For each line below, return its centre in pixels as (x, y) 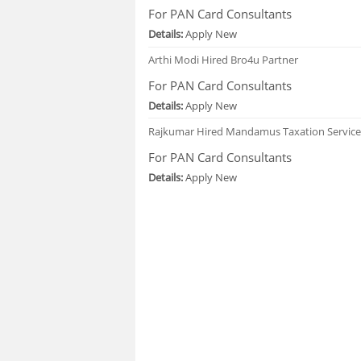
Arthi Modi (175, 59)
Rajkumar (173, 131)
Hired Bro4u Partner (250, 59)
